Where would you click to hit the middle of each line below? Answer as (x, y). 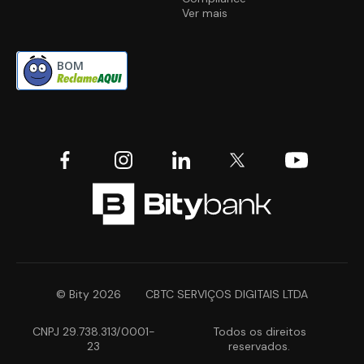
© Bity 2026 (89, 295)
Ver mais (205, 13)
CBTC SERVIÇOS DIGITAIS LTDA (227, 295)
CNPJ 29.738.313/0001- (93, 332)
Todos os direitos (259, 332)
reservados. (260, 347)
